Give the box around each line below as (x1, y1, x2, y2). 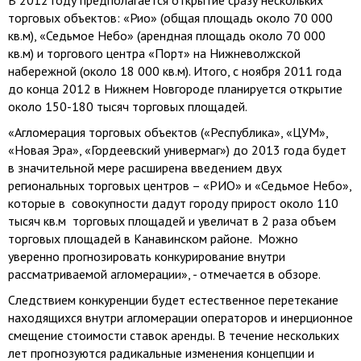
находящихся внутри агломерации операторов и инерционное (8, 309, 353, 326)
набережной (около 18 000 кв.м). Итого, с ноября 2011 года (8, 63, 342, 79)
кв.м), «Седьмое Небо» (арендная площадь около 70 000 (8, 27, 326, 44)
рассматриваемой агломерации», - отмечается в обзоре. (8, 266, 321, 282)
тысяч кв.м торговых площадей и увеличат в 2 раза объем (8, 213, 336, 229)
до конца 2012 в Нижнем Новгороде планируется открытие (8, 81, 342, 97)
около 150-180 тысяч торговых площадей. (8, 98, 247, 114)
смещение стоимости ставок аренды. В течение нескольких (8, 327, 339, 343)
